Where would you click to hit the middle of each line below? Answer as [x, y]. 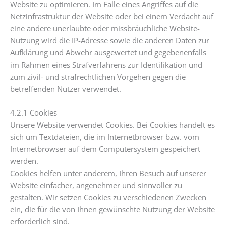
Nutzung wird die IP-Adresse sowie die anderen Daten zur [110, 40]
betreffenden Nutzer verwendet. [66, 89]
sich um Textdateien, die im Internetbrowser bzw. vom [105, 136]
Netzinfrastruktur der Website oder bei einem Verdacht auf [112, 16]
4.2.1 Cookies [34, 112]
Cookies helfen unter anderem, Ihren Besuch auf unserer [108, 173]
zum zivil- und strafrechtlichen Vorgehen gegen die [98, 76]
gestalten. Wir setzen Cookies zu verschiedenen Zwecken [108, 197]
